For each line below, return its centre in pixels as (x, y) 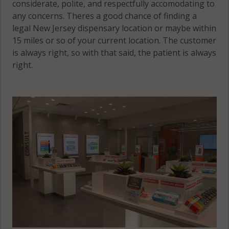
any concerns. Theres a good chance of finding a (105, 16)
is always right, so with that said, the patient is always (114, 52)
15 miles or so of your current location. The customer (114, 40)
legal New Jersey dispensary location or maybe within (114, 28)
